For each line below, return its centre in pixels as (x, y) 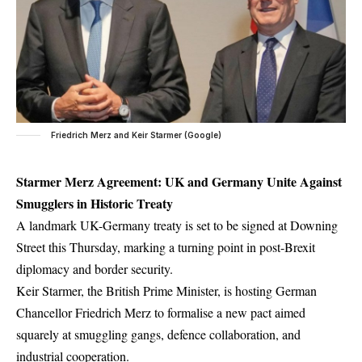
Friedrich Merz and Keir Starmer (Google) (135, 135)
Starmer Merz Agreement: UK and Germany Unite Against (179, 182)
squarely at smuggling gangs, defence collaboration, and (158, 335)
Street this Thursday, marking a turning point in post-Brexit (166, 247)
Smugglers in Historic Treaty (95, 204)
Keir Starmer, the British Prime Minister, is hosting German (166, 291)
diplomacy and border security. (95, 269)
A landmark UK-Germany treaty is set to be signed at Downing (177, 225)
